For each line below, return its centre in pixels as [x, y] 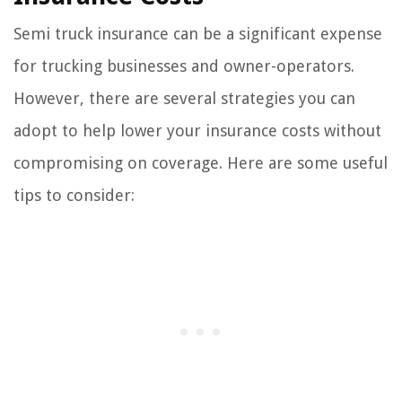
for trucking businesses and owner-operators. [184, 66]
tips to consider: [74, 196]
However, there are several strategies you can [184, 99]
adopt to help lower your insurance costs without [197, 131]
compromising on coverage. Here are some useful [201, 163]
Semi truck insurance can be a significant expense [198, 34]
